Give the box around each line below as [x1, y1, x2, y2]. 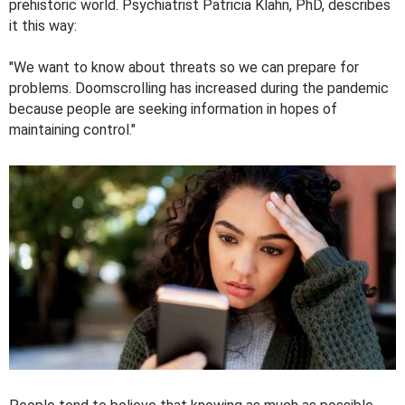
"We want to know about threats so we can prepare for [9, 59, 359, 77]
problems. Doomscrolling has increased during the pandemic [9, 80, 389, 98]
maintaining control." [9, 121, 136, 139]
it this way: [9, 17, 77, 35]
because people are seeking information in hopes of [9, 100, 337, 118]
